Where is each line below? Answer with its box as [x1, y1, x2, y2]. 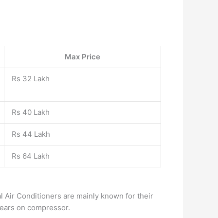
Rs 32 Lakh [12, 74, 50, 83]
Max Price [65, 52, 100, 61]
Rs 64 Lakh [12, 151, 50, 161]
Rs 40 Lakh [12, 108, 50, 117]
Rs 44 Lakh [12, 129, 50, 139]
